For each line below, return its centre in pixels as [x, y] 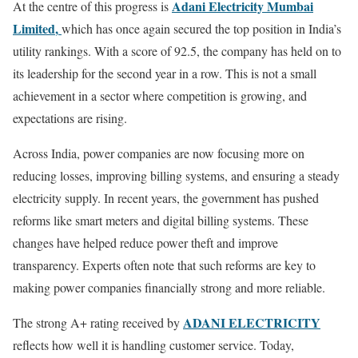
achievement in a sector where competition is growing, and [160, 96]
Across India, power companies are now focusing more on [159, 153]
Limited [34, 29]
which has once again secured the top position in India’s [201, 29]
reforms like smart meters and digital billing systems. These [161, 221]
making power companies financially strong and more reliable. [169, 288]
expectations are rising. [70, 118]
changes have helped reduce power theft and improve [145, 243]
